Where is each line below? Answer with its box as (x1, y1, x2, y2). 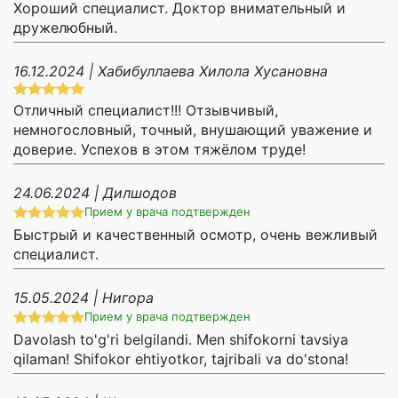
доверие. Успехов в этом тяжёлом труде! (13, 140, 306, 159)
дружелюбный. (13, 19, 117, 37)
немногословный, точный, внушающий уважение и (13, 121, 372, 139)
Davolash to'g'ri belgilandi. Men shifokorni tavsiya (13, 330, 348, 349)
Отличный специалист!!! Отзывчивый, (13, 101, 278, 120)
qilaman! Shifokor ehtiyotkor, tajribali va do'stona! (13, 350, 348, 369)
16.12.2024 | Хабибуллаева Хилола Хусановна (13, 62, 328, 81)
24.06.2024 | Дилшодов (13, 184, 177, 203)
